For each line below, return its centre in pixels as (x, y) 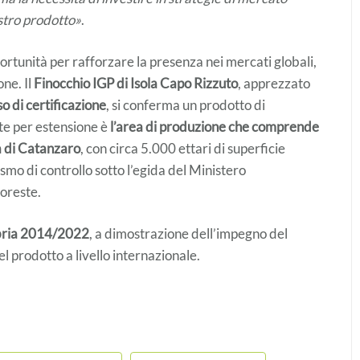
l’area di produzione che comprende (215, 126)
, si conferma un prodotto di (186, 104)
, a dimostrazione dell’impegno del (188, 233)
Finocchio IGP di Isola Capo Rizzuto (136, 83)
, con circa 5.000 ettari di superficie (183, 148)
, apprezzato (274, 83)
